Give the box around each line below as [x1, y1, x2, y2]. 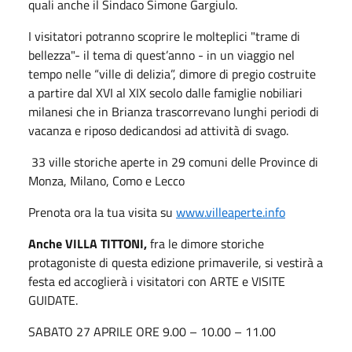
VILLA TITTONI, [65, 233, 150, 253]
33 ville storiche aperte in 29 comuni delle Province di [28, 152, 318, 171]
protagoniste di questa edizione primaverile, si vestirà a [28, 252, 323, 272]
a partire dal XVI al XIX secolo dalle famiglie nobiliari [28, 82, 302, 102]
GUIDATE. [28, 290, 78, 310]
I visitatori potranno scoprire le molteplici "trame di [28, 26, 300, 46]
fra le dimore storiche [150, 233, 264, 253]
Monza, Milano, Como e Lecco [28, 170, 185, 190]
